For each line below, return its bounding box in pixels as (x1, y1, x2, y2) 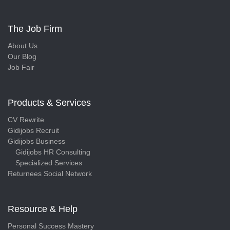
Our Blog (8, 52, 36, 61)
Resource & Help (8, 203, 78, 214)
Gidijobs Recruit (8, 126, 59, 135)
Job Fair (8, 63, 34, 71)
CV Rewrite (8, 115, 44, 124)
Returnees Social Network (8, 169, 92, 178)
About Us (8, 41, 37, 50)
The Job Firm (8, 23, 62, 34)
